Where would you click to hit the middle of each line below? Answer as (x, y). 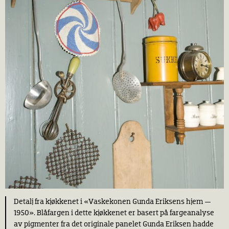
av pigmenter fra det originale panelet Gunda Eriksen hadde (114, 224)
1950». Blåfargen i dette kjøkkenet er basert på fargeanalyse (114, 213)
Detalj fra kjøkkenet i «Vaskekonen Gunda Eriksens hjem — (112, 201)
